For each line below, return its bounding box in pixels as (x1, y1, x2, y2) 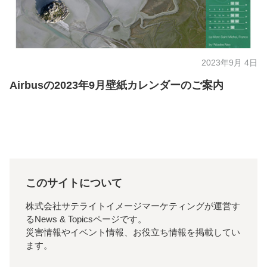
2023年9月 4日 (201, 58, 257, 68)
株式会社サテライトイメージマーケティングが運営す (26, 201, 240, 212)
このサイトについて (26, 176, 122, 190)
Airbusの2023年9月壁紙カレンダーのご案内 (10, 79, 223, 92)
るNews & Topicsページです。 (26, 215, 147, 225)
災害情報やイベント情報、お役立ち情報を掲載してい (26, 228, 240, 238)
